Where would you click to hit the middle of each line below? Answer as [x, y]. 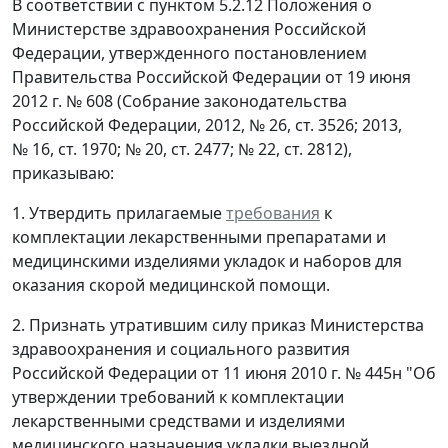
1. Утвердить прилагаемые [119, 213]
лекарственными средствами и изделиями [178, 421]
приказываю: [63, 173]
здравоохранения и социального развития [181, 349]
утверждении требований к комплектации [178, 397]
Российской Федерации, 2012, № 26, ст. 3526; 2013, [207, 125]
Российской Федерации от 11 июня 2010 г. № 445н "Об [224, 373]
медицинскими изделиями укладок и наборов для [207, 261]
